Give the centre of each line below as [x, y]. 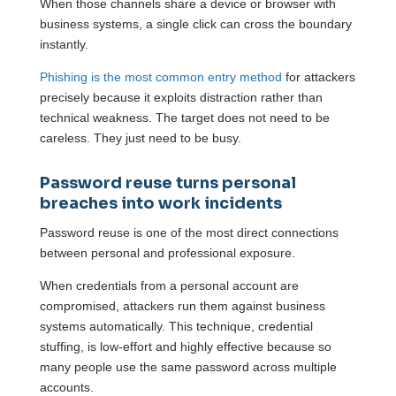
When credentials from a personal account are [169, 286]
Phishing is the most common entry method [160, 77]
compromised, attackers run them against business [182, 306]
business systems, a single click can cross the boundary [195, 24]
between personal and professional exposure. [169, 253]
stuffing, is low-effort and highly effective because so [185, 347]
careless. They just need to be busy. [140, 138]
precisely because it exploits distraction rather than [181, 98]
